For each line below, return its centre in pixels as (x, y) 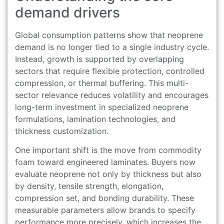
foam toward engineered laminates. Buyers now (105, 162)
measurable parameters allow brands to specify (105, 210)
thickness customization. (62, 131)
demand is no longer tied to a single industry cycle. (112, 47)
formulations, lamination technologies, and (95, 119)
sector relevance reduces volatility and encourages (112, 95)
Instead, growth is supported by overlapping (99, 59)
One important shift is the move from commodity (108, 150)
